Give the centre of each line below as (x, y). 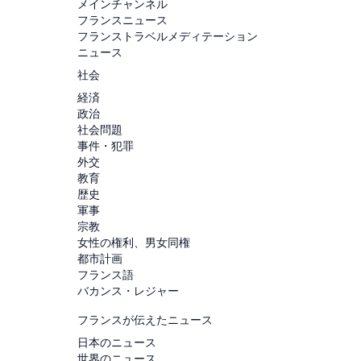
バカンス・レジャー (128, 290)
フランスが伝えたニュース (145, 319)
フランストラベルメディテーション (168, 35)
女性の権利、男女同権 (134, 242)
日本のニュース (117, 342)
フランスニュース (122, 19)
